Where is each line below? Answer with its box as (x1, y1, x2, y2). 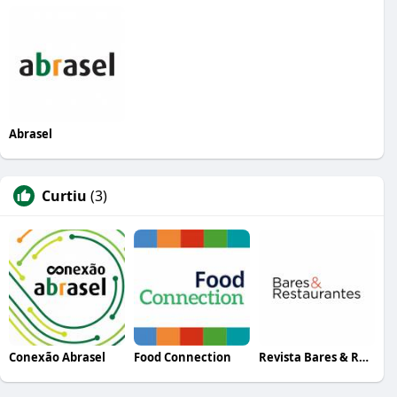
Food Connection (133, 348, 231, 365)
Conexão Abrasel (9, 348, 105, 365)
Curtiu (42, 185, 87, 206)
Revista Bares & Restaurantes (358, 348, 369, 365)
